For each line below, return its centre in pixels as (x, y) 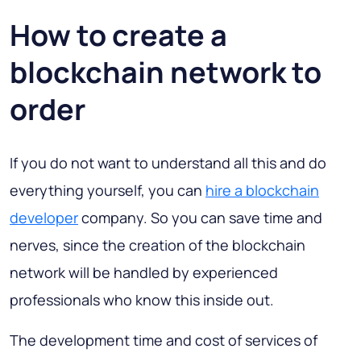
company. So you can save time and (200, 218)
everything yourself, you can (108, 191)
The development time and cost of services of (164, 340)
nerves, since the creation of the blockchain (158, 245)
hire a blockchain (262, 191)
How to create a (118, 35)
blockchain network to (166, 73)
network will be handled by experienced (144, 273)
